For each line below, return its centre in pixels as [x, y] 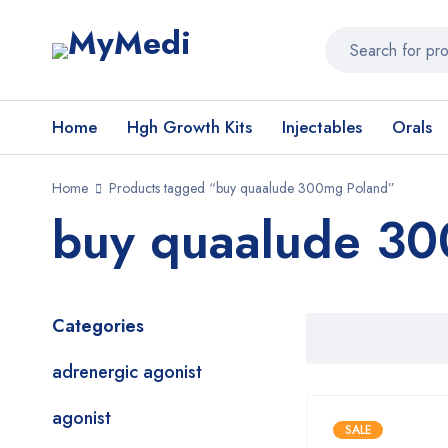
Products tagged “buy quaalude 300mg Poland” [252, 188]
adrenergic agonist [127, 372]
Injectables [322, 127]
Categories [98, 326]
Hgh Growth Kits [189, 127]
